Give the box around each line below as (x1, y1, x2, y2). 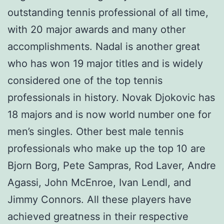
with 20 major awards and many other (7, 23, 185, 36)
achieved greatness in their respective (7, 210, 188, 223)
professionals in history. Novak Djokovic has (7, 91, 215, 104)
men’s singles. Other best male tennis (7, 125, 183, 138)
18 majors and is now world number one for (7, 108, 211, 121)
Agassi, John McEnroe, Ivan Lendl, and (7, 176, 191, 189)
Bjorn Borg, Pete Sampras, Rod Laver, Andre (7, 159, 216, 172)
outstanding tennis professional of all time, (7, 6, 208, 19)
